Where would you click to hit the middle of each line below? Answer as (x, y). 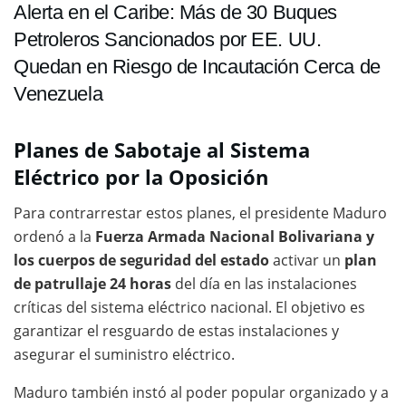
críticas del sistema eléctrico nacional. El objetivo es (189, 308)
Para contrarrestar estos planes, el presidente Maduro (200, 213)
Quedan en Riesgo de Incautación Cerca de (197, 66)
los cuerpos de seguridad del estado (141, 261)
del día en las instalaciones (264, 284)
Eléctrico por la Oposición (141, 178)
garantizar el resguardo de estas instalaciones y (176, 331)
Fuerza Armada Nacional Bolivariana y (235, 237)
